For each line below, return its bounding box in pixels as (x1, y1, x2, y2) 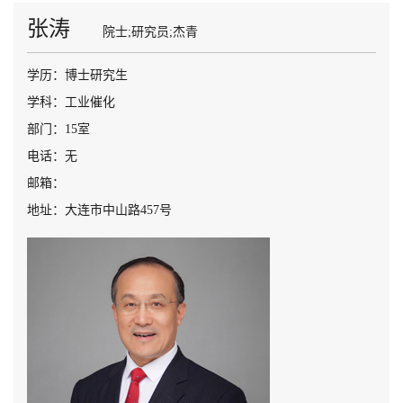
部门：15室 (27, 122, 90, 136)
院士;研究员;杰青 (103, 25, 198, 39)
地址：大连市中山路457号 (27, 203, 172, 217)
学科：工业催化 (27, 95, 115, 109)
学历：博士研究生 (27, 68, 128, 82)
